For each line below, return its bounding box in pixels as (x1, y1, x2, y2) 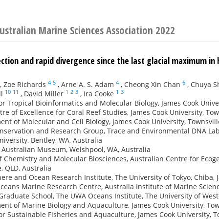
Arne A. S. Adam (61, 80, 114, 89)
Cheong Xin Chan (124, 80, 180, 89)
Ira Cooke (84, 89, 114, 98)
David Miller (24, 89, 64, 98)
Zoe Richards (3, 80, 46, 89)
